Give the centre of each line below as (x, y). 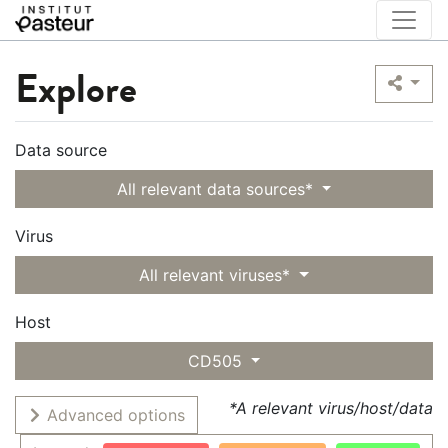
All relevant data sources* (214, 189)
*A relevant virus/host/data (331, 408)
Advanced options (113, 415)
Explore (76, 89)
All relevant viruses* (215, 275)
